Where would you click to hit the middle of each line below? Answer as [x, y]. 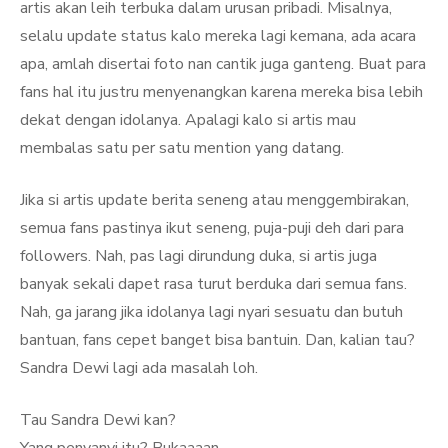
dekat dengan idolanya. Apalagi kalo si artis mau [188, 120]
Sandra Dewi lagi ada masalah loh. [139, 368]
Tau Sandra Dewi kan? [98, 420]
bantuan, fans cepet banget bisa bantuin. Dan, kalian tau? [217, 340]
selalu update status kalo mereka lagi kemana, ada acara [218, 36]
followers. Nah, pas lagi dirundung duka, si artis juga [198, 256]
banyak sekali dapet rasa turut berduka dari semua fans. [213, 284]
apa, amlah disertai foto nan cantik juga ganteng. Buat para [223, 64]
